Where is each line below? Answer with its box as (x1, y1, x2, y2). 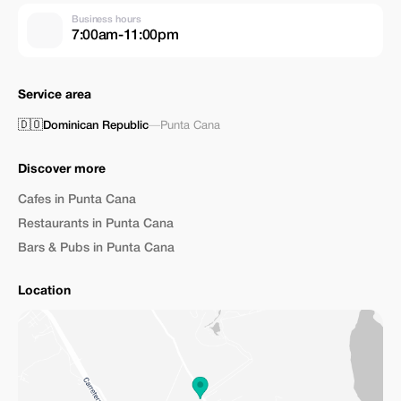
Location (18, 286, 71, 297)
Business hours (72, 14, 141, 24)
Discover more (18, 164, 106, 175)
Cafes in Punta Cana (18, 194, 136, 206)
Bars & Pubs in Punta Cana (18, 243, 175, 254)
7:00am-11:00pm (72, 29, 179, 42)
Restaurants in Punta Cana (18, 218, 174, 230)
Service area (18, 90, 91, 101)
